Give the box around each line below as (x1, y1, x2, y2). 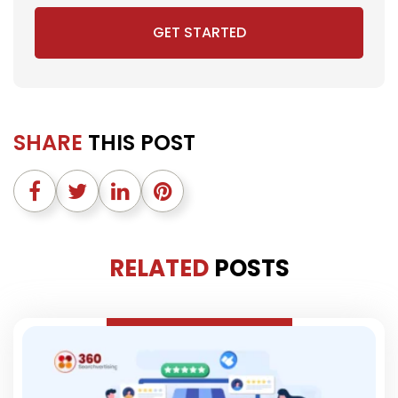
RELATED (108, 251, 214, 284)
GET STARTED (152, 22, 246, 44)
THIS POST (83, 127, 195, 157)
